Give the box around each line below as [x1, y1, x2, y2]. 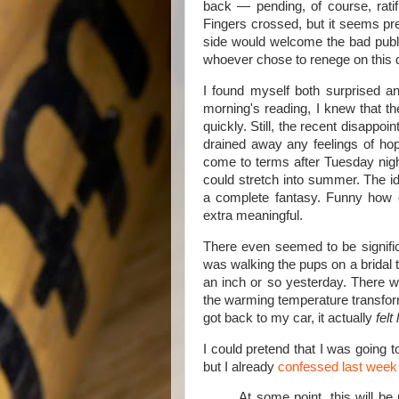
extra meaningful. [203, 208, 303, 223]
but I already [203, 359, 278, 374]
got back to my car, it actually [203, 310, 376, 325]
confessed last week [278, 359, 397, 374]
